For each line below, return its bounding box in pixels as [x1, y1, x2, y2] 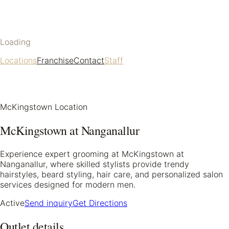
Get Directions [73, 197, 127, 208]
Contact [74, 55, 104, 65]
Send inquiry [25, 197, 73, 208]
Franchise [37, 55, 74, 65]
